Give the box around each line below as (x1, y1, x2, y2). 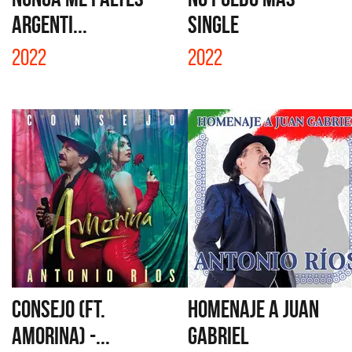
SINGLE (188, 11, 239, 38)
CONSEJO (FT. (12, 295, 105, 322)
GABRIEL (188, 322, 249, 349)
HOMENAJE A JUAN (188, 295, 319, 322)
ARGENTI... (12, 11, 87, 38)
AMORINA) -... (12, 322, 110, 349)
